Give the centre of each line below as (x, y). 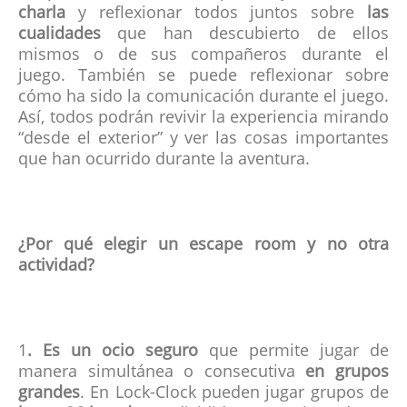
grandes (49, 394)
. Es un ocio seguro (118, 352)
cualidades (68, 35)
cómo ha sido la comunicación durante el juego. (203, 98)
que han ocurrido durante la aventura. (166, 160)
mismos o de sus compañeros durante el (203, 56)
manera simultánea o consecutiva (162, 373)
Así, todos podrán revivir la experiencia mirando (203, 119)
